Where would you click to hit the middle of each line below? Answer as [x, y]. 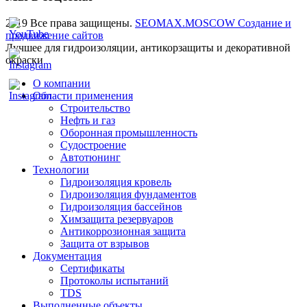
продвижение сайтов [54, 35]
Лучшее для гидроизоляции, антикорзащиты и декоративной [148, 47]
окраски [24, 60]
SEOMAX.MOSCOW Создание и [213, 23]
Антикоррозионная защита [123, 231]
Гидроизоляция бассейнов [121, 206]
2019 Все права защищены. [70, 23]
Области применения [83, 95]
